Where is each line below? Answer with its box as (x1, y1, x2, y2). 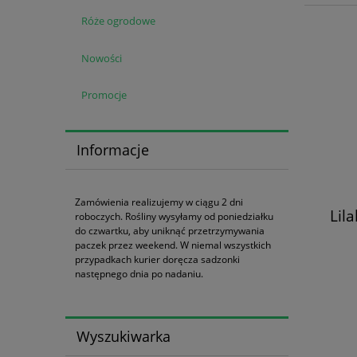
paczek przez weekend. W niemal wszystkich (75, 237, 271, 252)
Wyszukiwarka (76, 327, 171, 347)
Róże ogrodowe (80, 13, 155, 28)
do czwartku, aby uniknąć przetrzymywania (75, 223, 265, 237)
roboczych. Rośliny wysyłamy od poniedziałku (75, 209, 273, 223)
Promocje (80, 88, 127, 103)
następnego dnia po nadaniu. (75, 266, 203, 280)
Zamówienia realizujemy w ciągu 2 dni (75, 194, 243, 209)
